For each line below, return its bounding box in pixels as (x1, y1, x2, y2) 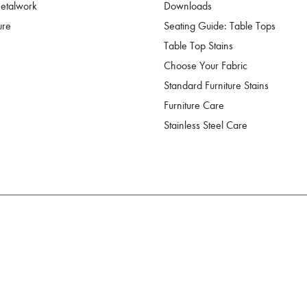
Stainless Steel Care (164, 119, 247, 132)
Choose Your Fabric (164, 60, 247, 72)
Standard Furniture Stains (164, 79, 269, 92)
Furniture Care (164, 99, 224, 112)
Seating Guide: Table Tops (164, 20, 275, 32)
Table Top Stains (164, 40, 233, 52)
